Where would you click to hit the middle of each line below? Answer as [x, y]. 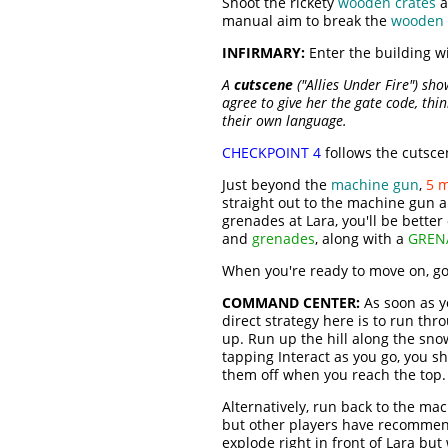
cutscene [263, 85]
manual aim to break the [306, 21]
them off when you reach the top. [334, 375]
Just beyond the [276, 185]
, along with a [361, 239]
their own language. [284, 121]
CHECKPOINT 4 [271, 153]
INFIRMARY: [263, 53]
